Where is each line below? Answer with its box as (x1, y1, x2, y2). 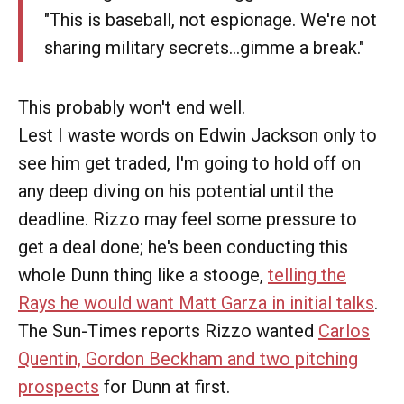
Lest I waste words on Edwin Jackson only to (18, 124, 377, 146)
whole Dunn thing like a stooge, (18, 264, 268, 286)
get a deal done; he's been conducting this (18, 236, 348, 258)
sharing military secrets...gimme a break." (44, 37, 364, 59)
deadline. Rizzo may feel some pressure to (18, 208, 357, 230)
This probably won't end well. (18, 96, 245, 118)
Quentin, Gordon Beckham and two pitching (18, 348, 358, 370)
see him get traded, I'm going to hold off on (18, 152, 361, 174)
